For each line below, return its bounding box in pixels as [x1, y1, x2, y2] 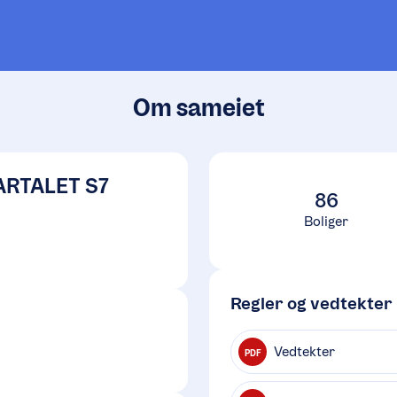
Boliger [304, 213, 348, 230]
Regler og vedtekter [230, 292, 393, 314]
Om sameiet [132, 93, 265, 122]
